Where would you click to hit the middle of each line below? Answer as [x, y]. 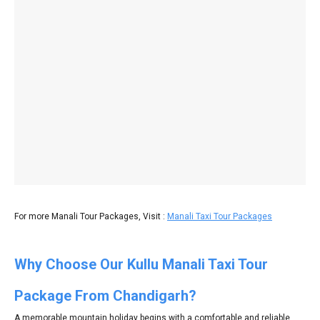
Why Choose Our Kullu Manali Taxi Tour [141, 264]
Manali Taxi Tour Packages [220, 216]
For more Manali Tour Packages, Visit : [91, 216]
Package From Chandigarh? [105, 295]
